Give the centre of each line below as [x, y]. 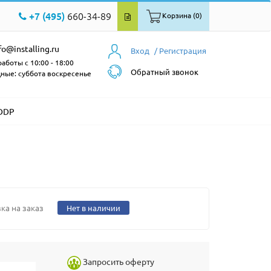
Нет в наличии [93, 208]
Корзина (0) [182, 15]
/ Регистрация [180, 51]
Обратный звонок [165, 72]
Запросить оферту [119, 262]
